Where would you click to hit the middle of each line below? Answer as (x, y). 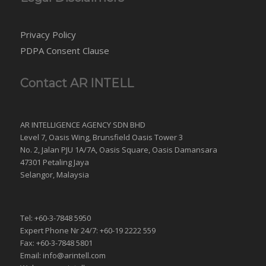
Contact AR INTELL (77, 83)
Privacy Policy (48, 34)
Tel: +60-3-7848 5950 (55, 218)
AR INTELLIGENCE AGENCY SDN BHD (83, 125)
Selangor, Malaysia (54, 175)
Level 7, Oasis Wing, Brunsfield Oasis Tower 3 (101, 137)
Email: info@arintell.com (63, 256)
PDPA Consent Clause (64, 50)
